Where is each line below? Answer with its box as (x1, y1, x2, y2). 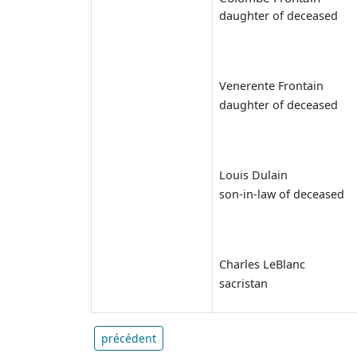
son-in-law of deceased (219, 186, 344, 202)
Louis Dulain (219, 167, 288, 182)
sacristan (219, 275, 268, 291)
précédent (101, 330, 156, 346)
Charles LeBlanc (219, 256, 305, 272)
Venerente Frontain (219, 77, 324, 93)
